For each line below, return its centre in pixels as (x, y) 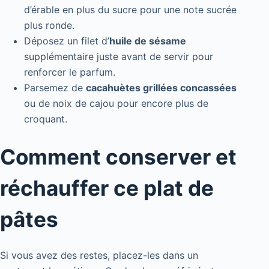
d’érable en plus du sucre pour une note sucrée (130, 10)
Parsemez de (55, 88)
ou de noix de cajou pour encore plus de (116, 104)
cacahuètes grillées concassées (161, 88)
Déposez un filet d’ (67, 41)
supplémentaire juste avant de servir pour (119, 57)
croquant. (46, 119)
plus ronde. (49, 26)
